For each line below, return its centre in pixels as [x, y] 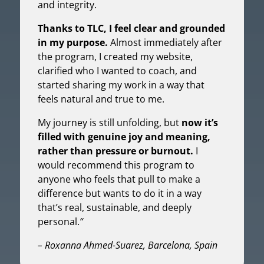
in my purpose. [72, 42]
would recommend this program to [116, 165]
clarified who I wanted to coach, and [117, 70]
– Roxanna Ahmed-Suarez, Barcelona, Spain [127, 245]
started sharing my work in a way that [121, 85]
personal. [58, 221]
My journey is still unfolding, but [109, 122]
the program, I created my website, [115, 56]
